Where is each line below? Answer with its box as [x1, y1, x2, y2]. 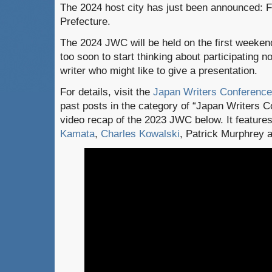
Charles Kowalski [101, 127, 180, 140]
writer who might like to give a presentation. [60, 64, 257, 76]
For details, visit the [60, 86, 153, 98]
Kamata [60, 127, 95, 140]
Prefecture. [60, 15, 110, 27]
